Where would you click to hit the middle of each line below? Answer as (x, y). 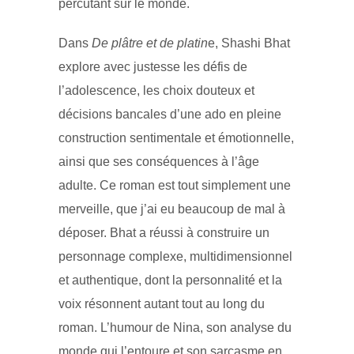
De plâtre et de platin (150, 43)
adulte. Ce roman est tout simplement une (175, 186)
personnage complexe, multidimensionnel (175, 257)
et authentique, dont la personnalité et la (170, 281)
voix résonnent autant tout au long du (162, 304)
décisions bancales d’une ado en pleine (170, 115)
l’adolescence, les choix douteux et (156, 91)
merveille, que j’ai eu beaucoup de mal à (172, 209)
